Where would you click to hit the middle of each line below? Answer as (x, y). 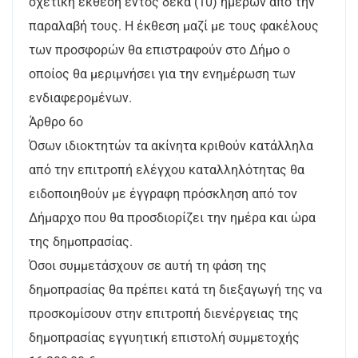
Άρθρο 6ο (58, 122)
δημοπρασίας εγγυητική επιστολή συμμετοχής (164, 338)
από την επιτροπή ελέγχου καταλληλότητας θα (167, 170)
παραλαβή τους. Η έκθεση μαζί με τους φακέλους (174, 26)
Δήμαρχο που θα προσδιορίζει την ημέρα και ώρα (172, 218)
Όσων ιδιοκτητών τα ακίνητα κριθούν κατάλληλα (171, 146)
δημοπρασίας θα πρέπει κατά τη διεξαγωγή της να (175, 290)
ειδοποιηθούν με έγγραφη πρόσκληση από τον (163, 194)
